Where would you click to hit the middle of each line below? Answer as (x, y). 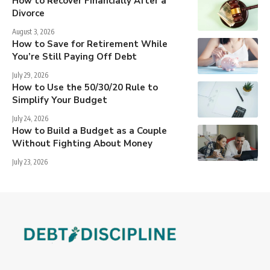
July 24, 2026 (30, 118)
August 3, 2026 (33, 31)
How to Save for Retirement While (90, 44)
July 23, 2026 (30, 162)
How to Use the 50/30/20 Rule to (85, 87)
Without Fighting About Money (82, 143)
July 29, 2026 (30, 75)
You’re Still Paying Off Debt (74, 56)
